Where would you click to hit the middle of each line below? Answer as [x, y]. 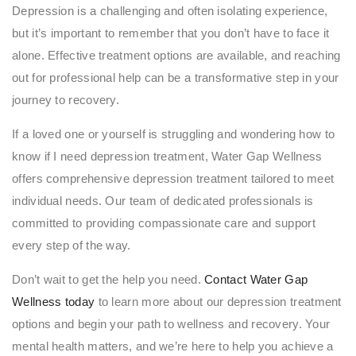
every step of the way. [72, 245]
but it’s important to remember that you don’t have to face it [171, 33]
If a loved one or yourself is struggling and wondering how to [174, 133]
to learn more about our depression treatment [218, 301]
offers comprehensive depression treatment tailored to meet [173, 178]
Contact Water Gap [256, 279]
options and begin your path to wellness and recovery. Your [171, 323]
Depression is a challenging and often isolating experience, [170, 10]
